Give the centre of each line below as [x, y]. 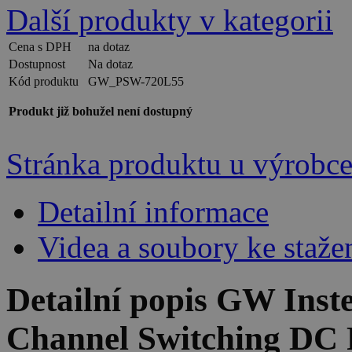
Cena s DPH [40, 47]
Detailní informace [153, 212]
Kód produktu [44, 82]
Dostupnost [37, 64]
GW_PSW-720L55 [136, 82]
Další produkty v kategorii [170, 20]
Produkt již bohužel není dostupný [101, 112]
